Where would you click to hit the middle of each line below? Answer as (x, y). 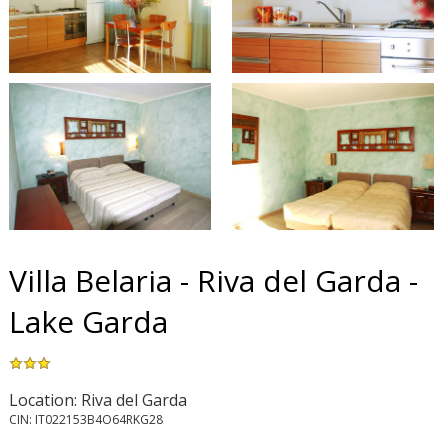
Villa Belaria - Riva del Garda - (213, 280)
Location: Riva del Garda (97, 399)
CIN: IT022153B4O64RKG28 (85, 419)
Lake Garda (88, 321)
